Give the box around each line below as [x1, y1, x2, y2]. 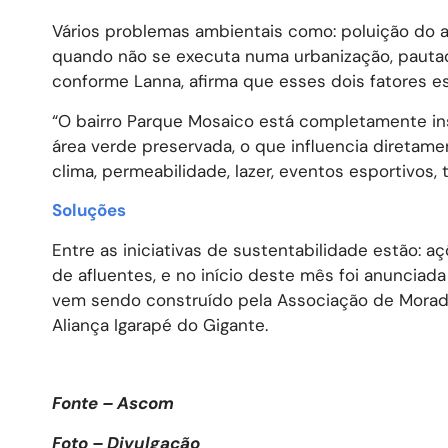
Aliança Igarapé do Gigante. [52, 313, 268, 336]
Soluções [52, 199, 126, 222]
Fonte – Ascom [52, 392, 174, 415]
